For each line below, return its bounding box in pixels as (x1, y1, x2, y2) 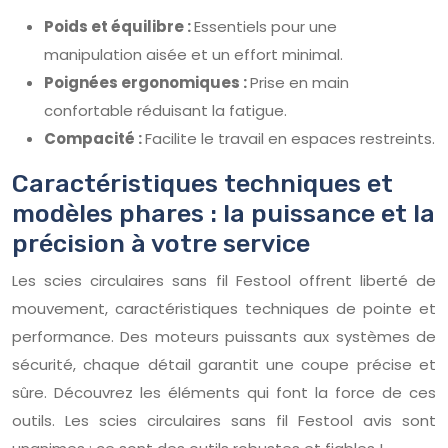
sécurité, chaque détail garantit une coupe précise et (12, 353, 436, 375)
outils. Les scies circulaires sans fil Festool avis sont (12, 409, 436, 431)
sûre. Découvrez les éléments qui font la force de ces (12, 381, 436, 403)
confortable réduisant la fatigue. (44, 99, 287, 121)
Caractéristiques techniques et (12, 168, 393, 198)
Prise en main (250, 71, 349, 93)
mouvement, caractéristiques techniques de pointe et (12, 297, 436, 319)
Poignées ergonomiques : (44, 71, 250, 93)
